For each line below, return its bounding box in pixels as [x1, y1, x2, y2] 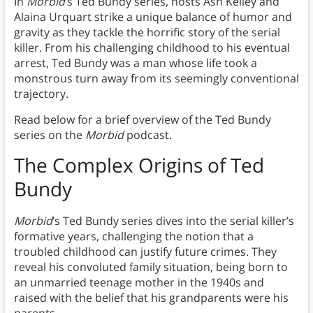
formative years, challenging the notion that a [13, 228, 254, 245]
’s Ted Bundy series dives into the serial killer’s [52, 213, 294, 229]
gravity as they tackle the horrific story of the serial [13, 24, 280, 41]
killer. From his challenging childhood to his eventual [13, 40, 290, 56]
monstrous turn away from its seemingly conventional [13, 71, 299, 87]
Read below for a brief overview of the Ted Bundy [13, 112, 271, 128]
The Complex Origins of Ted [13, 152, 264, 179]
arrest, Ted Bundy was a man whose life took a [13, 55, 257, 71]
